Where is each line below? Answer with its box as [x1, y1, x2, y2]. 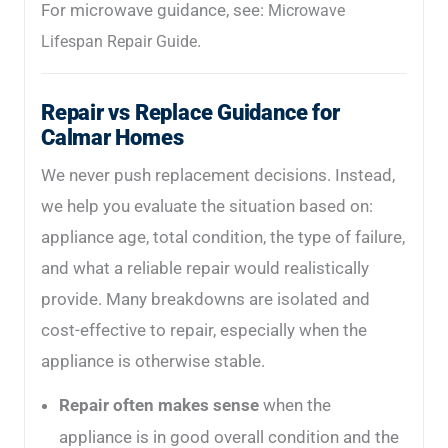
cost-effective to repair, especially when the [41, 320, 367, 341]
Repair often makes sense [59, 395, 259, 416]
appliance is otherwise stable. [41, 351, 265, 372]
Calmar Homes [41, 125, 184, 151]
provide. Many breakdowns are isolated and [41, 289, 370, 310]
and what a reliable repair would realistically [41, 258, 369, 279]
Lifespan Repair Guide [41, 32, 197, 52]
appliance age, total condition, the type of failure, [41, 227, 405, 248]
